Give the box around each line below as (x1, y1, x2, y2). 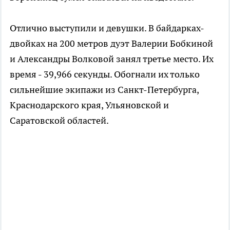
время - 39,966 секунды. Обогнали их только (10, 68, 200, 80)
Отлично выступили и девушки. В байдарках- (10, 22, 204, 34)
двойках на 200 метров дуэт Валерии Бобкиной (10, 37, 213, 49)
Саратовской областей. (10, 114, 109, 126)
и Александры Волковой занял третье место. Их (10, 52, 214, 65)
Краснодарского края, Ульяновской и (10, 99, 169, 111)
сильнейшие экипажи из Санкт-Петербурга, (10, 83, 199, 95)
